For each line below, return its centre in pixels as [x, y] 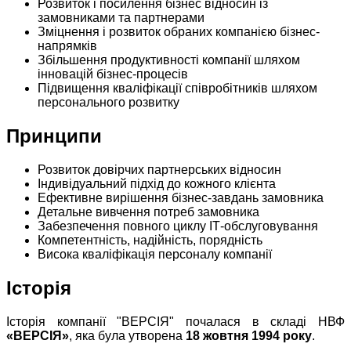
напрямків [67, 46]
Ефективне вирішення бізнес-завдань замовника [181, 198]
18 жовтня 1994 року [249, 336]
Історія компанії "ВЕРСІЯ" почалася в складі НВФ [175, 322]
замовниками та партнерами [121, 18]
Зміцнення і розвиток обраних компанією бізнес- [179, 32]
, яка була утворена [127, 336]
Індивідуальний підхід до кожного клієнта [157, 184]
